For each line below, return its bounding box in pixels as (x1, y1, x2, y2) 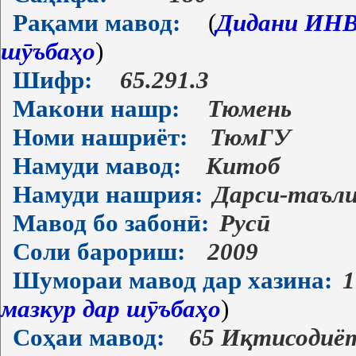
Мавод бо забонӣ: (13, 209, 209, 237)
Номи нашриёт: (13, 123, 188, 151)
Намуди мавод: (13, 152, 181, 180)
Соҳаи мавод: (13, 323, 164, 351)
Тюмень (207, 95, 292, 122)
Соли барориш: (13, 238, 185, 265)
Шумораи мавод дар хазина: (13, 266, 332, 294)
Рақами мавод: (13, 9, 180, 37)
